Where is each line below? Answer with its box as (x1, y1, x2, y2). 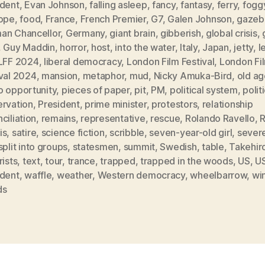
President (38, 98, 80, 110)
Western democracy (97, 169, 185, 181)
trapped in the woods (140, 154, 233, 167)
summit (123, 140, 155, 153)
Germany (65, 27, 105, 39)
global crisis (206, 27, 257, 39)
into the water (115, 41, 175, 53)
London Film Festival (126, 55, 215, 67)
